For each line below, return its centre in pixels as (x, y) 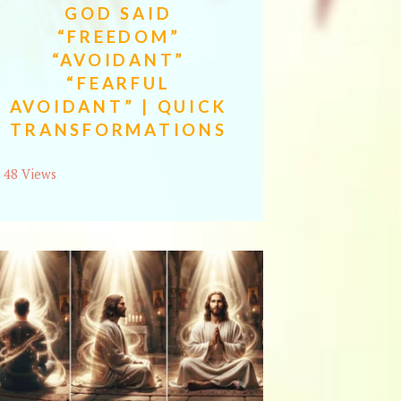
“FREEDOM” (119, 37)
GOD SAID (119, 13)
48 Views (30, 174)
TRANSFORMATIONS (119, 130)
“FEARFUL (119, 83)
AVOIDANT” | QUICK (119, 107)
